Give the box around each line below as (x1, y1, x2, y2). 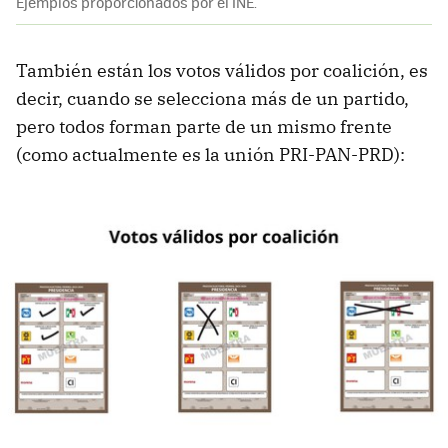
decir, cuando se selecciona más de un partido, (16, 87, 409, 111)
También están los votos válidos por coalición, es (16, 59, 428, 83)
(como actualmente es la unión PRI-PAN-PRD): (16, 143, 405, 167)
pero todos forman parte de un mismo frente (16, 115, 392, 139)
